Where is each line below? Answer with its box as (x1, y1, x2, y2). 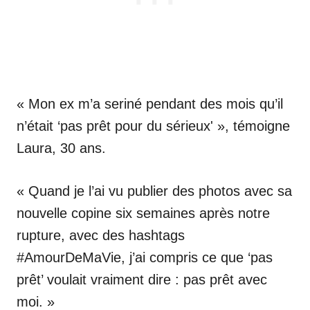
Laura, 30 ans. (17, 140, 106, 156)
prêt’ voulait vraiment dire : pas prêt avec (17, 271, 267, 287)
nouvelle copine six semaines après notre (17, 205, 270, 221)
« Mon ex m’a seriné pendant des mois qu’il (17, 95, 283, 111)
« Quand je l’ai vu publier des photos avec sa (17, 183, 292, 199)
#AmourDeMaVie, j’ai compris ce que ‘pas (17, 249, 273, 265)
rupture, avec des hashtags (17, 227, 185, 243)
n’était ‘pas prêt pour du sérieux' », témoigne (17, 118, 290, 134)
